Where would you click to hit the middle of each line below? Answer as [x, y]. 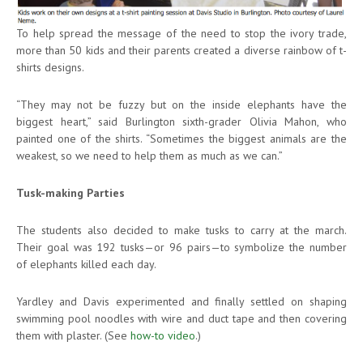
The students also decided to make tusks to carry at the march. [181, 231]
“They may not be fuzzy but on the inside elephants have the [181, 105]
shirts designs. [50, 68]
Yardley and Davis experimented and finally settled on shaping [181, 302]
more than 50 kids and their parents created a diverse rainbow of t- [181, 51]
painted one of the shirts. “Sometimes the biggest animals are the [181, 139]
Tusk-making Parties [70, 193]
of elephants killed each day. [86, 265]
